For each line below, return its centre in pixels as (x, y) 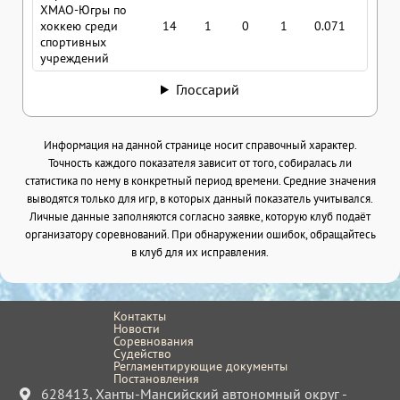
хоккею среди (79, 25)
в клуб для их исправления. (200, 251)
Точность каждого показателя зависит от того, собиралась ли (200, 162)
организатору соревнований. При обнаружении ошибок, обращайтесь (200, 233)
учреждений (75, 58)
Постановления (156, 378)
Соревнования (153, 341)
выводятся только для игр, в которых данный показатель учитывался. (200, 198)
